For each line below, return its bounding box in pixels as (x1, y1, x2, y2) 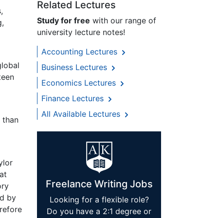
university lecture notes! (37, 27, 125, 37)
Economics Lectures (41, 78, 118, 88)
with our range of (90, 16, 156, 26)
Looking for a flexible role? (49, 195, 149, 205)
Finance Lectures (41, 93, 106, 104)
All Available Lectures (41, 109, 123, 119)
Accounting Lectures (41, 47, 120, 57)
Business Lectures (41, 62, 109, 73)
